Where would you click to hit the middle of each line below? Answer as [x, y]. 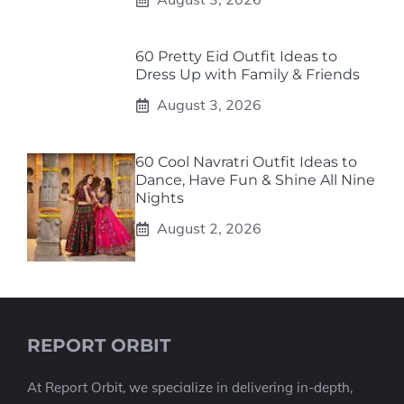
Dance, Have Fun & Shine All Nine [255, 180]
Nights [160, 198]
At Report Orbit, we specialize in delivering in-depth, [190, 387]
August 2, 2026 [209, 228]
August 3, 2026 [209, 105]
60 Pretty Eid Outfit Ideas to [236, 56]
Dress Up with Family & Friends [248, 74]
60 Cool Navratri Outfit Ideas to [246, 162]
